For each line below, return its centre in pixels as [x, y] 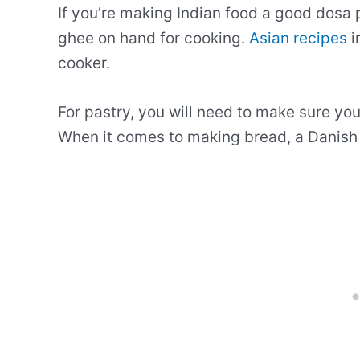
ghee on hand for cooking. [153, 38]
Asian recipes [298, 38]
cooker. [84, 63]
